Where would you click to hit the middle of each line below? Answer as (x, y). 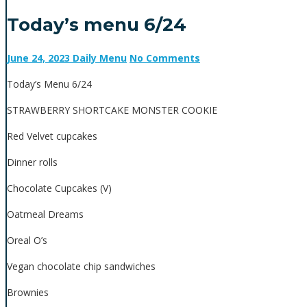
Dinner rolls (32, 162)
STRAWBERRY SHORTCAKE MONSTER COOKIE (112, 110)
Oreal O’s (27, 241)
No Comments (165, 58)
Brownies (28, 293)
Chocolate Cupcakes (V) (59, 188)
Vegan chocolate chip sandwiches (81, 267)
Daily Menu (100, 58)
